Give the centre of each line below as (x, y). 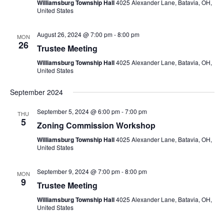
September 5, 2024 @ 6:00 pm (78, 111)
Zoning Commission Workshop (96, 125)
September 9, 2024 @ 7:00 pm (78, 171)
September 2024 (36, 92)
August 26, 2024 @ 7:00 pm (74, 34)
